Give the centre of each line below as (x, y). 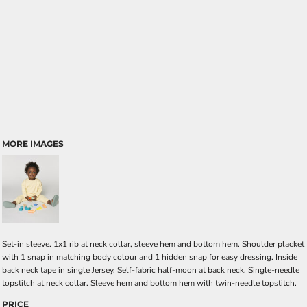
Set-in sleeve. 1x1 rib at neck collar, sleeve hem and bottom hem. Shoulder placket (153, 244)
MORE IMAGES (33, 144)
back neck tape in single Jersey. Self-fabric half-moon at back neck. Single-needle (151, 270)
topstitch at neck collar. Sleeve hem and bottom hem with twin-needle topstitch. (149, 283)
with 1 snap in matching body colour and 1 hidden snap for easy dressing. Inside (150, 257)
